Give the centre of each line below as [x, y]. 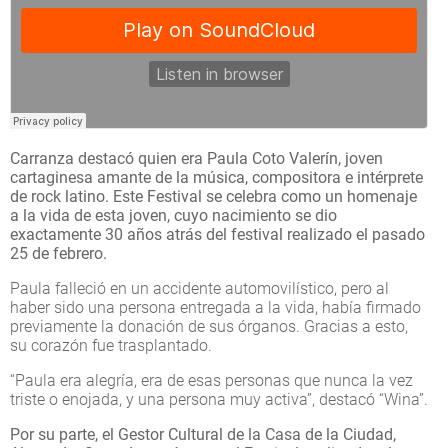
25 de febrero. [58, 253]
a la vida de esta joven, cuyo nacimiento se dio [173, 215]
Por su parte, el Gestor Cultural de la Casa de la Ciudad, [203, 434]
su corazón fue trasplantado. [111, 345]
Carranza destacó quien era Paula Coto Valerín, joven [196, 158]
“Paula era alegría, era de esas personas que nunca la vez [211, 380]
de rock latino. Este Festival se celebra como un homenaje [213, 196]
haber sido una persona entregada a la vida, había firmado [215, 307]
